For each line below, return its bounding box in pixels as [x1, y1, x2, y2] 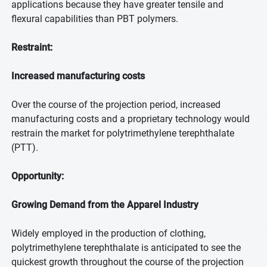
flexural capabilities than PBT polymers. [11, 13, 178, 24]
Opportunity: [11, 170, 64, 182]
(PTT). [11, 142, 38, 153]
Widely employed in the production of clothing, [11, 228, 206, 239]
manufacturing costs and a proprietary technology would [11, 113, 250, 125]
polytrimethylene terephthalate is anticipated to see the [11, 242, 241, 253]
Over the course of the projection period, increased [11, 99, 221, 110]
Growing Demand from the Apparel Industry [11, 199, 198, 210]
